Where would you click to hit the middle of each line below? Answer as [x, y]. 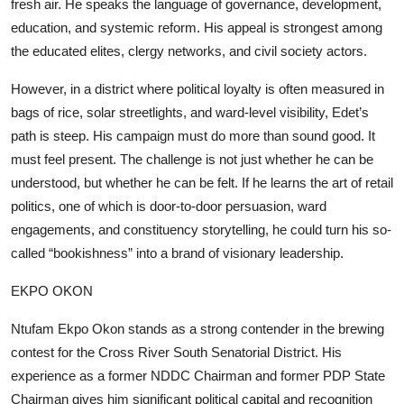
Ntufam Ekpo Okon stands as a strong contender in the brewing [197, 328]
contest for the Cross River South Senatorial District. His [176, 352]
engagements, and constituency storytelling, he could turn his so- [201, 229]
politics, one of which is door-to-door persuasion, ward [169, 206]
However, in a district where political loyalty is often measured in [197, 88]
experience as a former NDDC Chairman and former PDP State [198, 375]
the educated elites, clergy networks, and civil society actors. [189, 50]
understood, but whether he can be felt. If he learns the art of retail [202, 182]
